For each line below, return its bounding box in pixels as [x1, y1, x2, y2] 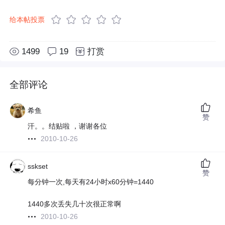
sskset [28, 162, 48, 171]
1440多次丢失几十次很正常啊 [28, 200, 122, 208]
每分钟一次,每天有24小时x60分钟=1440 [28, 178, 154, 186]
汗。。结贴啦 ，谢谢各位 [28, 122, 107, 131]
